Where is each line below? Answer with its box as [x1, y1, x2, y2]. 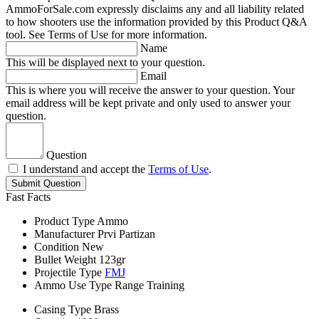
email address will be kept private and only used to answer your [6, 97, 291, 110]
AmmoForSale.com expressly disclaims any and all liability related [6, 3, 304, 16]
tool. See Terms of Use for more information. [6, 28, 207, 41]
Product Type [34, 215, 95, 228]
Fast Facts [6, 191, 51, 204]
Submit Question [11, 178, 80, 189]
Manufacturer [34, 228, 95, 241]
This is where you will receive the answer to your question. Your [6, 84, 295, 97]
